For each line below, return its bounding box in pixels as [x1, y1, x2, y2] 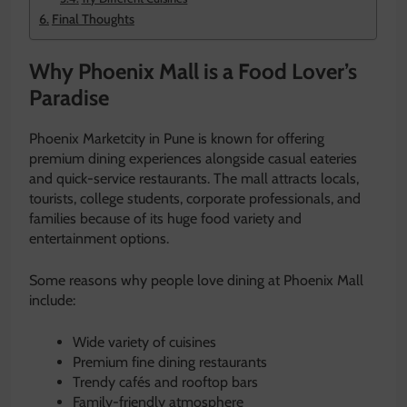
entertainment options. [29, 229, 169, 247]
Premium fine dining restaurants [73, 352, 267, 371]
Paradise [29, 84, 109, 111]
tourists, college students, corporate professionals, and [29, 189, 361, 207]
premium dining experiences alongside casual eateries [29, 149, 357, 167]
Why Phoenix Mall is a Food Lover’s [29, 57, 357, 84]
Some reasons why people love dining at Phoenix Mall [29, 271, 363, 289]
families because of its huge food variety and [29, 209, 302, 227]
